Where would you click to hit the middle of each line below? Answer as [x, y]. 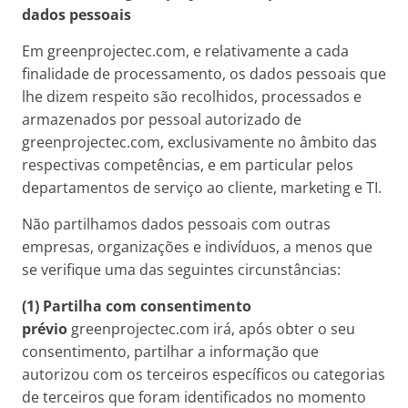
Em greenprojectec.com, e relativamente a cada [185, 51]
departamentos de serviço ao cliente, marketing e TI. [202, 188]
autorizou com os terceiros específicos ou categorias [204, 374]
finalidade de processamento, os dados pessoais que [204, 74]
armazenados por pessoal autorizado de [162, 119]
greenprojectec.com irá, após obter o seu [211, 329]
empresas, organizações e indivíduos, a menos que [197, 247]
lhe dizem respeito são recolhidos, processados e [192, 97]
